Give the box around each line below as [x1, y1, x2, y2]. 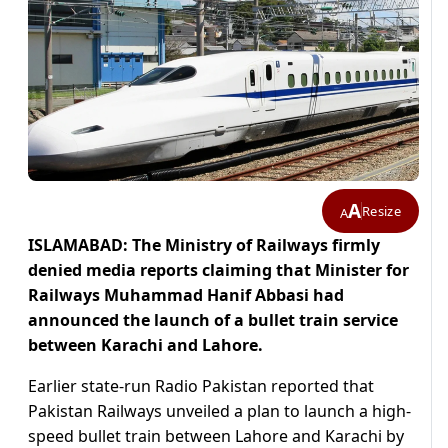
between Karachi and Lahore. [28, 334, 263, 357]
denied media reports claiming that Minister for [28, 259, 409, 282]
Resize [362, 201, 401, 220]
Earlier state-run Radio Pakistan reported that [28, 375, 374, 398]
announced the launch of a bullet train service [28, 309, 398, 332]
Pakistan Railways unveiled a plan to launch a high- [28, 400, 411, 423]
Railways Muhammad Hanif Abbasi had [28, 284, 344, 307]
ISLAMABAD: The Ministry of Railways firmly [28, 234, 380, 257]
